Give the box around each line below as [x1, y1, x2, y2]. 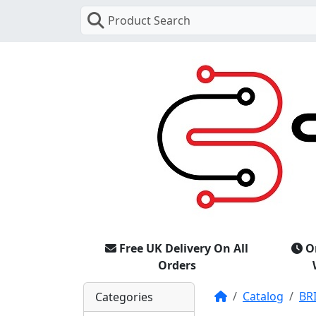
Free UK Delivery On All [119, 240, 248, 256]
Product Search [108, 13, 190, 28]
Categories [95, 288, 153, 305]
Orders [157, 257, 196, 273]
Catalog [243, 288, 284, 304]
